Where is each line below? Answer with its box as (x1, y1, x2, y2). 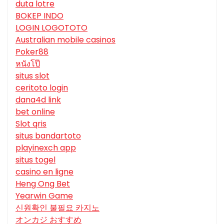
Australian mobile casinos (15, 34, 115, 46)
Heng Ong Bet (15, 178, 70, 190)
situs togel (15, 154, 55, 166)
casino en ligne (15, 166, 73, 178)
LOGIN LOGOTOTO (15, 22, 87, 34)
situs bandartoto (15, 130, 81, 142)
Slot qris (15, 118, 46, 130)
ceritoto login (15, 82, 68, 94)
